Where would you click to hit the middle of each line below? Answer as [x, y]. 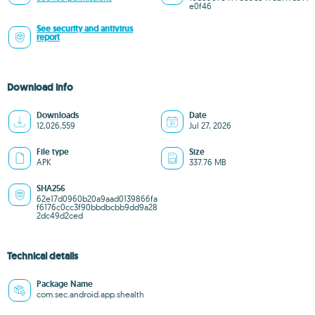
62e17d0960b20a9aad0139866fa [97, 199]
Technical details [43, 256]
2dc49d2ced [60, 216]
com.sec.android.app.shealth [90, 294]
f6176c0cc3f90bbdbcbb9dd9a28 [97, 207]
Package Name [65, 284]
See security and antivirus [85, 29]
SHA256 [51, 188]
